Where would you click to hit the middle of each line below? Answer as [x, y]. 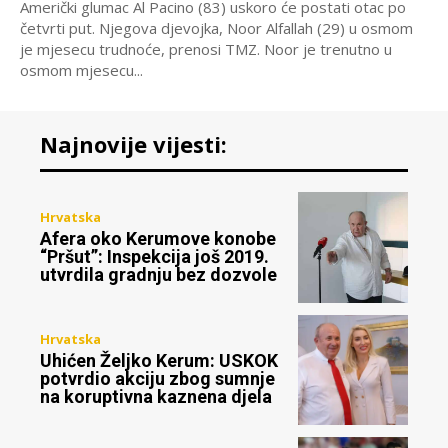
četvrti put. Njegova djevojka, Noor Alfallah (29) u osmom [59, 28]
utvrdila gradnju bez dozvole [158, 274]
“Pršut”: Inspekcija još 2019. [154, 256]
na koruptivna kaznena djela [156, 397]
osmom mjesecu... [81, 70]
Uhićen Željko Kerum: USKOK [159, 361]
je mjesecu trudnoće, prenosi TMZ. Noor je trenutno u [142, 49]
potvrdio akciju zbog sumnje [157, 379]
